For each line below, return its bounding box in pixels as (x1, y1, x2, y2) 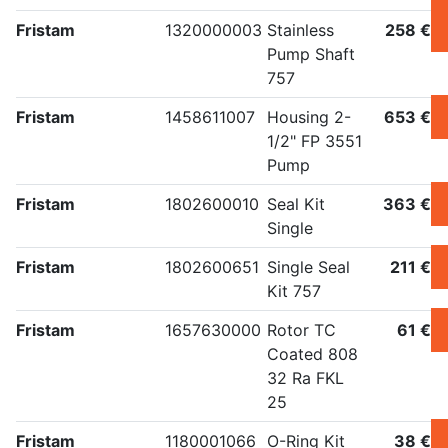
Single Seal (267, 257, 350, 278)
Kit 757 (267, 281, 321, 302)
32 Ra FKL (267, 368, 344, 389)
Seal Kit (267, 194, 325, 215)
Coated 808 (267, 344, 358, 365)
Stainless (267, 20, 334, 41)
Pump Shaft (267, 44, 355, 65)
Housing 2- (267, 107, 351, 128)
